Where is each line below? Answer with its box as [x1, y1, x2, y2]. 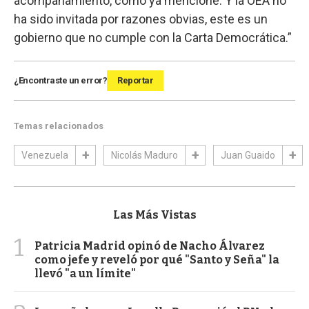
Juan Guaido [221, 149, 275, 161]
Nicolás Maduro [111, 149, 178, 161]
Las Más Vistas [112, 208, 197, 221]
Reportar [117, 74, 153, 86]
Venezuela [21, 149, 68, 161]
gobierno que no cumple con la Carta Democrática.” [14, 30, 292, 45]
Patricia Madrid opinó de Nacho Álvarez [34, 239, 265, 252]
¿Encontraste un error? [14, 74, 107, 86]
